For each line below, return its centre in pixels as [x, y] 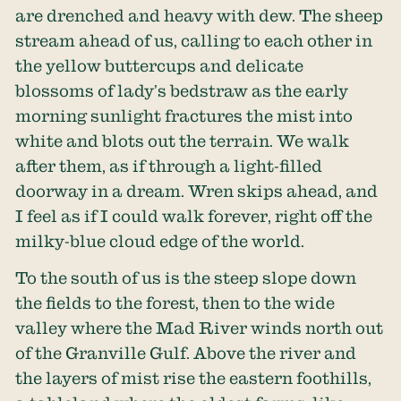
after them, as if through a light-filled [169, 166]
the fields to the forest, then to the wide [175, 302]
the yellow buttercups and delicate [160, 66]
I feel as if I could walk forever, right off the [194, 216]
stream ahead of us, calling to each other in [194, 41]
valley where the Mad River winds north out [200, 327]
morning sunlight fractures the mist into [184, 116]
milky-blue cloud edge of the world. [160, 241]
